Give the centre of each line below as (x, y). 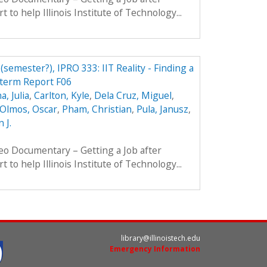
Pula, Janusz (162, 109)
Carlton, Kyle (61, 96)
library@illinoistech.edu (161, 238)
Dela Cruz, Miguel (133, 96)
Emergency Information (155, 249)
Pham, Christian (97, 109)
